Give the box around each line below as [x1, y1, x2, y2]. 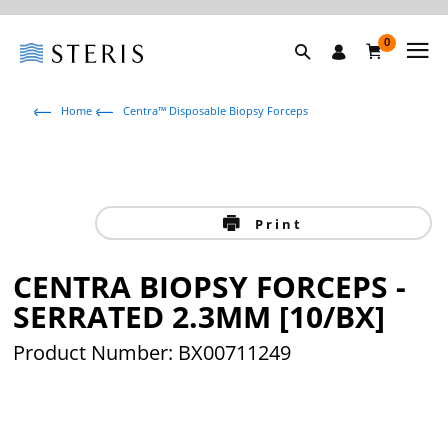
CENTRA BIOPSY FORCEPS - [13, 266, 407, 307]
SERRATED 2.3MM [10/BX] [13, 296, 386, 337]
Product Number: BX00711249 [13, 339, 292, 366]
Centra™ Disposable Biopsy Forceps [123, 103, 309, 118]
